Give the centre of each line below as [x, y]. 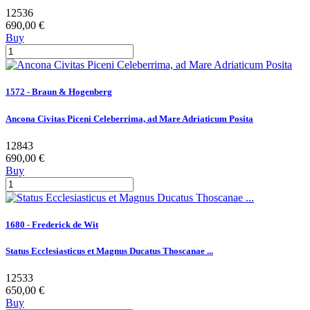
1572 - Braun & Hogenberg [59, 92]
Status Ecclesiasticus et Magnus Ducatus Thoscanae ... [109, 251]
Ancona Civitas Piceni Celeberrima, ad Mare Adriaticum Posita [129, 118]
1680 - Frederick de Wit [52, 224]
